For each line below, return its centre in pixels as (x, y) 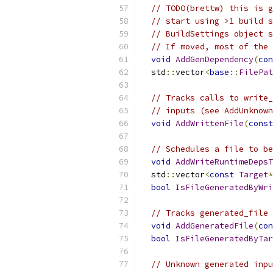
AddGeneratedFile (214, 226)
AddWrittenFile (210, 123)
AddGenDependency (214, 59)
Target (253, 175)
